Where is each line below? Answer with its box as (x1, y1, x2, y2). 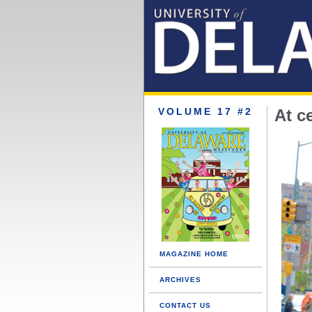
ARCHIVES (159, 276, 201, 283)
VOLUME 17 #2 (158, 106, 253, 117)
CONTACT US (159, 302, 211, 309)
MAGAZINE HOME (159, 250, 228, 258)
